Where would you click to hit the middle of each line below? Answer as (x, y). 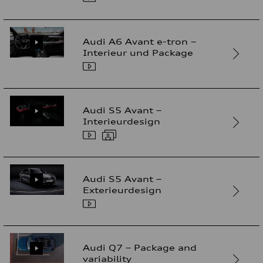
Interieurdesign (122, 121)
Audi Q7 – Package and (140, 247)
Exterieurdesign (122, 190)
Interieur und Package (138, 52)
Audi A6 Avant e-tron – (140, 41)
